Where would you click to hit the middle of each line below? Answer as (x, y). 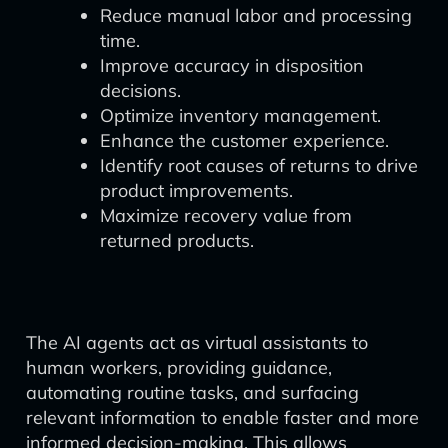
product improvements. (196, 190)
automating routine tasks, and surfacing (192, 392)
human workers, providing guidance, (179, 367)
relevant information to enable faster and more (222, 417)
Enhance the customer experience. (244, 140)
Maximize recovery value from (226, 215)
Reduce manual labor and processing (256, 15)
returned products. (177, 240)
